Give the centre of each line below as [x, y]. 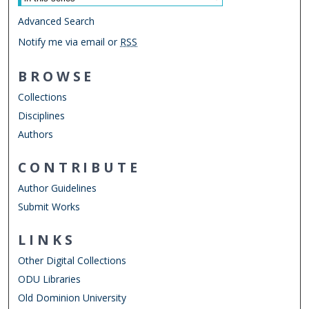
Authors [36, 134]
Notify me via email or [69, 42]
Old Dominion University [72, 298]
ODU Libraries [50, 279]
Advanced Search [57, 21]
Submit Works [49, 207]
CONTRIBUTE [79, 168]
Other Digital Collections [72, 261]
